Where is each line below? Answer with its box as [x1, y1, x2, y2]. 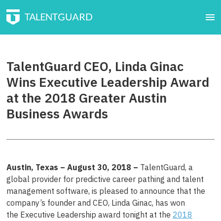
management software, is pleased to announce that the [6, 186, 205, 196]
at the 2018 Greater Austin [6, 89, 167, 106]
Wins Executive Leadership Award [6, 74, 209, 90]
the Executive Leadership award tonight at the [6, 210, 173, 220]
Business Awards [6, 105, 108, 122]
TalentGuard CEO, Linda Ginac [6, 58, 184, 74]
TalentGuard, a [140, 162, 193, 172]
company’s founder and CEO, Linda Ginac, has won [6, 198, 185, 208]
